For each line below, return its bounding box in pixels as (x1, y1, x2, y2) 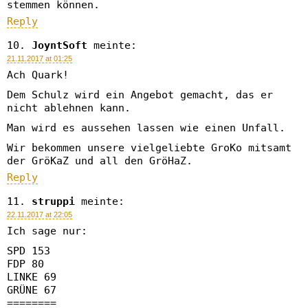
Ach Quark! (7, 69, 69, 81)
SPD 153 (7, 245, 50, 257)
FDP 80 (7, 258, 44, 270)
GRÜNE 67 (7, 284, 56, 296)
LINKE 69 (7, 271, 56, 283)
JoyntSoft (32, 39, 87, 52)
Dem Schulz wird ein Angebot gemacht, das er (7, 89, 273, 101)
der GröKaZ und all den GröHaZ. (7, 155, 192, 167)
